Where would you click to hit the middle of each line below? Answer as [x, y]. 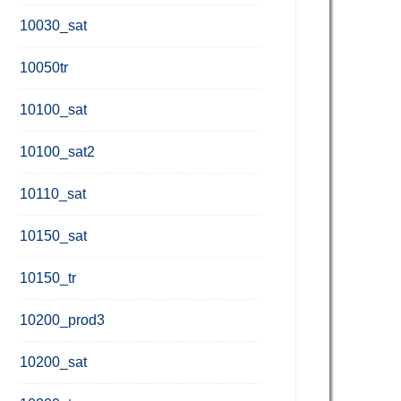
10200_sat [53, 362]
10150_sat [53, 236]
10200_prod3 [62, 320]
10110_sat [53, 194]
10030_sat [53, 26]
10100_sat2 [57, 152]
